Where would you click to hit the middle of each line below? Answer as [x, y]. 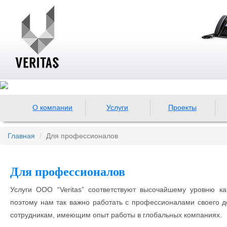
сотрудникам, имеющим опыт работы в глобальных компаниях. [116, 215]
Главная [21, 136]
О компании [53, 107]
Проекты [182, 107]
